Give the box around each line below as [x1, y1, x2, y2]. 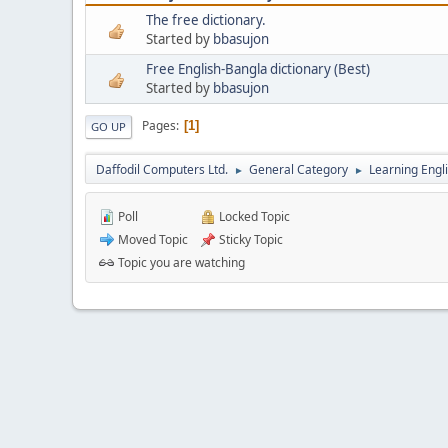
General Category [249, 160, 348, 178]
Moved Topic [115, 230, 188, 248]
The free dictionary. [146, 10, 266, 29]
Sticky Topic [216, 230, 283, 248]
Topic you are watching [115, 253, 245, 271]
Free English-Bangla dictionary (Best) [146, 59, 370, 78]
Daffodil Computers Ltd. [96, 160, 228, 178]
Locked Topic [216, 207, 290, 225]
